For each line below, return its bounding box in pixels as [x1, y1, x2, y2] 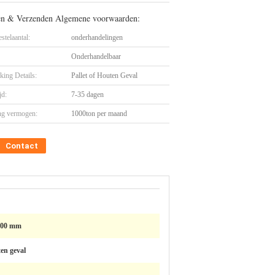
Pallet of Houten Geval [71, 71, 137, 80]
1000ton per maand [71, 109, 127, 118]
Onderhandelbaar [71, 52, 121, 61]
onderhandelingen [71, 33, 123, 42]
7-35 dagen [71, 90, 104, 99]
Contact [6, 141, 38, 150]
